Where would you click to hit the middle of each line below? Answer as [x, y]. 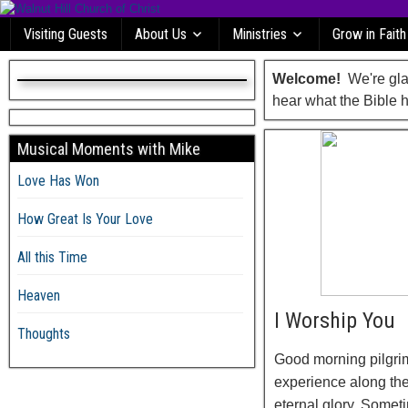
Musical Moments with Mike [109, 149]
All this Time [52, 257]
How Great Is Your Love [85, 219]
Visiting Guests [66, 34]
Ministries [260, 34]
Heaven [39, 296]
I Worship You [335, 321]
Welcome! [307, 79]
